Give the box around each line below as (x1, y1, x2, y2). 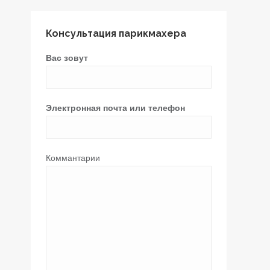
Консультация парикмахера (46, 28, 186, 39)
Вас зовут (46, 53, 88, 63)
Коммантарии (46, 153, 100, 163)
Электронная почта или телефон (46, 103, 185, 113)
